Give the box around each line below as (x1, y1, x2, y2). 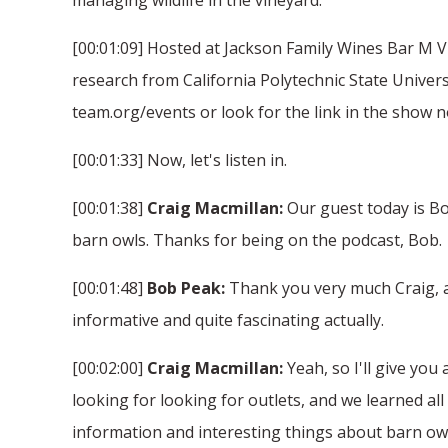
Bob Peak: (147, 276, 225, 299)
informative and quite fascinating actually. (72, 308, 384, 331)
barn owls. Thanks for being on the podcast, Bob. (72, 228, 442, 251)
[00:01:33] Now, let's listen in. (72, 148, 287, 171)
